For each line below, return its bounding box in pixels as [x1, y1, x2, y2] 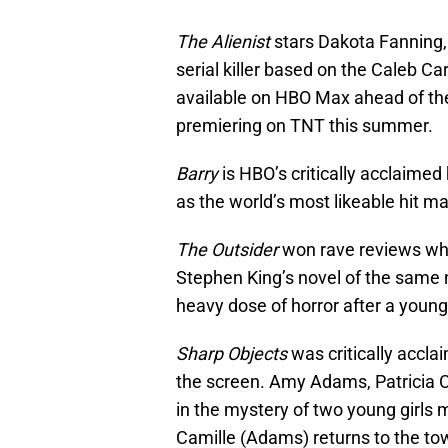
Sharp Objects [176, 343, 287, 365]
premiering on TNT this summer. [176, 115, 433, 137]
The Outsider [176, 239, 278, 261]
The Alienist [176, 31, 270, 53]
